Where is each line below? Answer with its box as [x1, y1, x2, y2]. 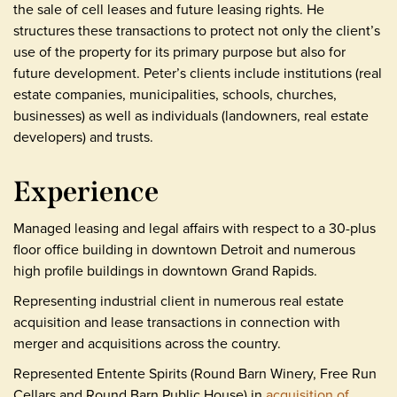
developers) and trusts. [13, 126, 153, 147]
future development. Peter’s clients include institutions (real [13, 62, 382, 83]
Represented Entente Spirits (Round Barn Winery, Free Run [13, 362, 377, 384]
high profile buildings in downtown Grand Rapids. [13, 260, 317, 281]
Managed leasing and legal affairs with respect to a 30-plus [13, 217, 376, 238]
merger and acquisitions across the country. [13, 332, 281, 354]
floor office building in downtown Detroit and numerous [13, 238, 355, 260]
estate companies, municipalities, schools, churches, [13, 83, 337, 105]
